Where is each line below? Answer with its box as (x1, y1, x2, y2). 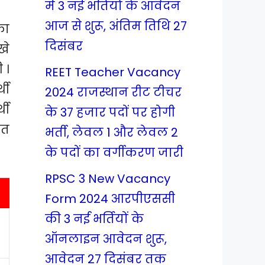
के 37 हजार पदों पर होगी (45, 104, 175, 121)
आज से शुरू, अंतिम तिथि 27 (45, 18, 187, 34)
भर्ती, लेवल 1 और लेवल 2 (45, 124, 178, 141)
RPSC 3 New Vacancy (45, 170, 170, 187)
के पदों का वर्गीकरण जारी (45, 144, 183, 161)
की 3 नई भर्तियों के (45, 211, 144, 227)
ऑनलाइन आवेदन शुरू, (45, 231, 167, 247)
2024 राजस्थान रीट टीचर (45, 84, 182, 101)
